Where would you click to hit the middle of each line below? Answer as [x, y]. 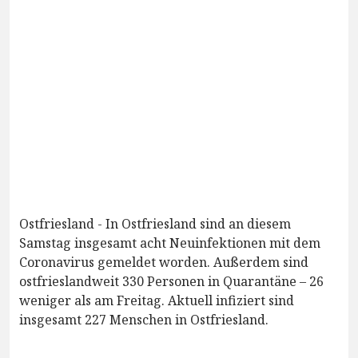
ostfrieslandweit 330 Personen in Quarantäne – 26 [171, 282]
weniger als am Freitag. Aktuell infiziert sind [157, 301]
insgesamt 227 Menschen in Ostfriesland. [144, 320]
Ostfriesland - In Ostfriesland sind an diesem [155, 224]
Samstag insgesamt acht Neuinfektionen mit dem [170, 243]
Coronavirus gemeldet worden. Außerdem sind [164, 263]
